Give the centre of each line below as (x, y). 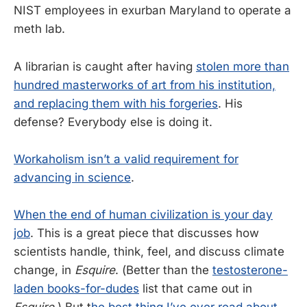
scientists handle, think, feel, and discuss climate (149, 251)
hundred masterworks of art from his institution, (145, 85)
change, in (44, 270)
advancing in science (72, 177)
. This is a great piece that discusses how (145, 233)
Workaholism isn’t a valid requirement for (126, 159)
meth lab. (39, 29)
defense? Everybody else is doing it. (113, 122)
